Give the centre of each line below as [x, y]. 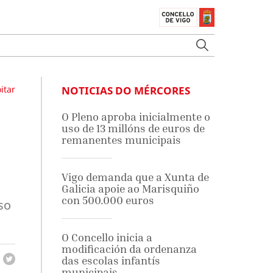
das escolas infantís [111, 261]
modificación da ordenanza [129, 249]
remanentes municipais [121, 140]
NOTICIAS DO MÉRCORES [126, 90]
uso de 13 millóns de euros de [133, 128]
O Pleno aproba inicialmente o [136, 117]
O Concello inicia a [107, 237]
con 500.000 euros [108, 200]
